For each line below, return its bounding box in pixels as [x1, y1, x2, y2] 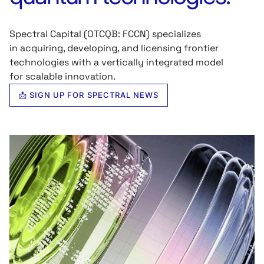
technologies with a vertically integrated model [9, 56, 223, 68]
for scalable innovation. [9, 70, 115, 82]
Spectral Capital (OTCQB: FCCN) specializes [9, 28, 201, 40]
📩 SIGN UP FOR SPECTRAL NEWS [19, 90, 159, 100]
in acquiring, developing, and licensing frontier [9, 42, 219, 54]
